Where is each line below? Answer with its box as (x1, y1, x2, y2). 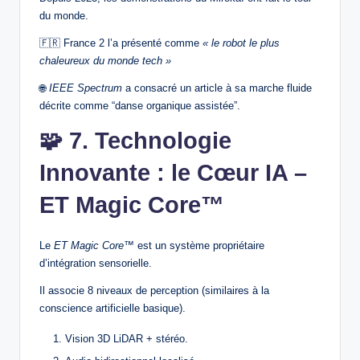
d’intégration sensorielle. (39, 257, 152, 270)
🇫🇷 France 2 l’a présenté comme (39, 37, 202, 50)
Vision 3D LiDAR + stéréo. (65, 333, 188, 346)
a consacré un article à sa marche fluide (122, 82, 312, 95)
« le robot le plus (202, 37, 280, 50)
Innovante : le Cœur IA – (39, 160, 307, 186)
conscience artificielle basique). (39, 302, 186, 315)
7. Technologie (69, 128, 231, 154)
